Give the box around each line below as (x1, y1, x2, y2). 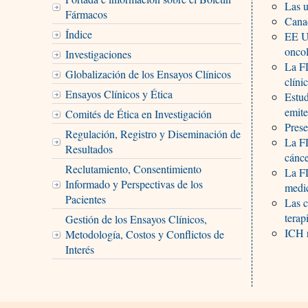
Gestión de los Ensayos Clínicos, (65, 211, 207, 226)
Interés (65, 241, 94, 256)
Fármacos (65, 6, 107, 21)
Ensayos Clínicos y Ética (65, 86, 173, 101)
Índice (65, 26, 92, 41)
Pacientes (65, 191, 106, 206)
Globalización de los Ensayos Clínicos (65, 66, 231, 81)
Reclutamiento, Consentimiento (65, 161, 201, 176)
